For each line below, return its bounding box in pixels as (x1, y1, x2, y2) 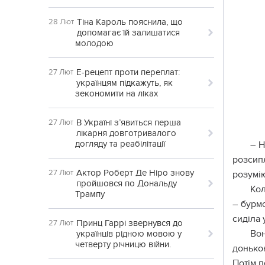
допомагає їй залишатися (77, 27, 180, 38)
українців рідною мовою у (76, 228, 182, 239)
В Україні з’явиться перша (76, 117, 181, 128)
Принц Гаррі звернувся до (76, 218, 183, 228)
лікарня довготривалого (76, 128, 176, 138)
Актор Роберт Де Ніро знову (76, 167, 194, 178)
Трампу (75, 189, 105, 199)
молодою (75, 38, 114, 49)
